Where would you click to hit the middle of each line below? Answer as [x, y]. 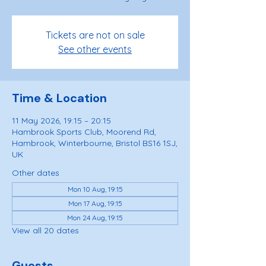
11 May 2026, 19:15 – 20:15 [61, 121]
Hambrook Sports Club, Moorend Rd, [84, 132]
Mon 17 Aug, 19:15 [95, 203]
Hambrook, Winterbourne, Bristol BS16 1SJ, [95, 143]
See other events [95, 49]
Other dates [36, 173]
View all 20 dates [45, 230]
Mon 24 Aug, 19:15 [95, 218]
